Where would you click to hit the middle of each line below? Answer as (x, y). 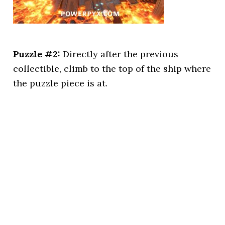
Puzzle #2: (37, 54)
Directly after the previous (120, 54)
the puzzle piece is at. (61, 83)
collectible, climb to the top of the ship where (112, 69)
